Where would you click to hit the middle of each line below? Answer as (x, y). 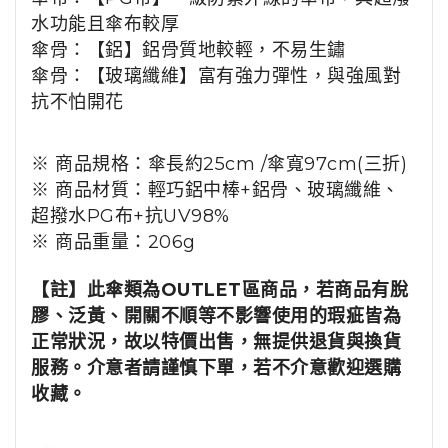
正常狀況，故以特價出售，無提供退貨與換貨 (216, 342)
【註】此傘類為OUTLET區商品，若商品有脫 (219, 290)
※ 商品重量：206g (113, 242)
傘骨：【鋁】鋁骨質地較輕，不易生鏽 (188, 50)
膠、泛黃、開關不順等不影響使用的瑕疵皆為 (216, 316)
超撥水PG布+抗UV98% (130, 216)
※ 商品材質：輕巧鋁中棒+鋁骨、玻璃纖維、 (215, 190)
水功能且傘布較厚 (105, 24)
